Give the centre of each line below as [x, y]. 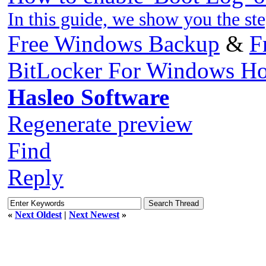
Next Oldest [38, 214]
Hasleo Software [88, 97]
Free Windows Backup [114, 44]
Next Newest [94, 214]
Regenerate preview [100, 124]
